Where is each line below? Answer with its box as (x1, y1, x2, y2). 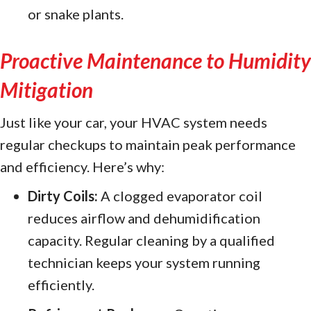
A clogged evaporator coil (98, 187, 262, 204)
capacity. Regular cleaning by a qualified (28, 231, 275, 249)
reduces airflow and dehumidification (28, 209, 260, 226)
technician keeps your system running (28, 253, 260, 271)
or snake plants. (28, 5, 124, 22)
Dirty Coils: (28, 187, 98, 204)
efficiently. (28, 276, 94, 293)
